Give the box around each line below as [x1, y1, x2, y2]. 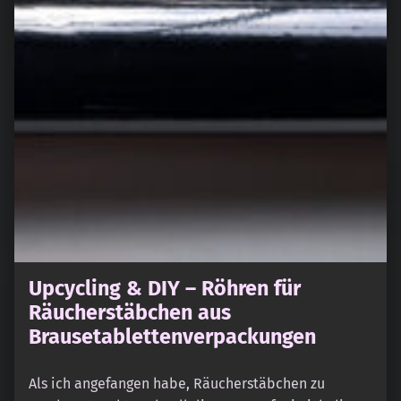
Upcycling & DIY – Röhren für [29, 275, 301, 301]
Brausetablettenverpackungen [29, 323, 316, 349]
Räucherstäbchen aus [29, 299, 231, 325]
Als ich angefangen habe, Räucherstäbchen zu [29, 374, 325, 392]
